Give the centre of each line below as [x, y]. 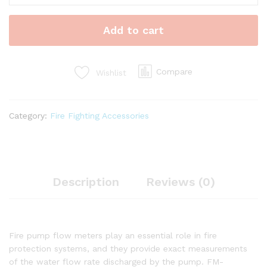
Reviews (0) [180, 181]
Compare [174, 71]
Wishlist [111, 72]
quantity [25, 32]
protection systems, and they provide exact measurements [128, 248]
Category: [30, 115]
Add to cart [133, 30]
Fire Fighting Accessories [100, 115]
